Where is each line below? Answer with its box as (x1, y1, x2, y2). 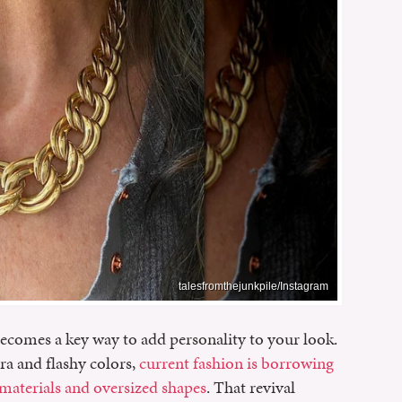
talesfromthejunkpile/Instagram (179, 279, 328, 293)
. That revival (206, 374, 295, 399)
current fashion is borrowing (139, 350, 334, 375)
